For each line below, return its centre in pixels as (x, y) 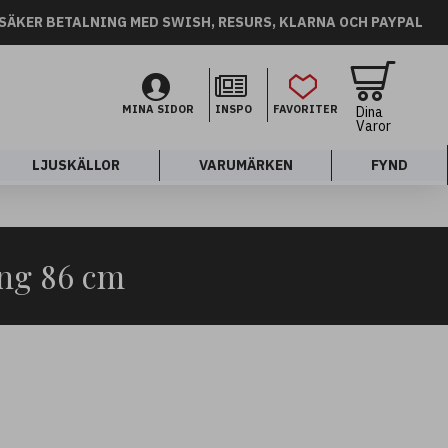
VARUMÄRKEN (245, 164)
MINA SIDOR (158, 109)
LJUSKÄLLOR (75, 164)
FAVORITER (305, 109)
